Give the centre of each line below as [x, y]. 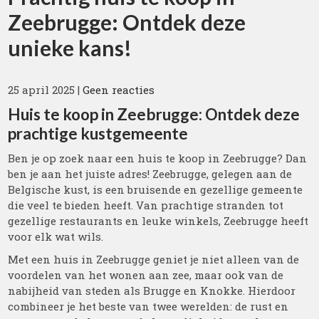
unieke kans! [70, 48]
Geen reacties [119, 90]
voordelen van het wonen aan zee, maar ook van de [146, 275]
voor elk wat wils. [56, 236]
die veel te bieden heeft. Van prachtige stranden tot [146, 205]
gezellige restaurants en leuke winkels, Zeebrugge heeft [158, 221]
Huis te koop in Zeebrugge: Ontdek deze [154, 114]
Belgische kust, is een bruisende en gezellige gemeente [156, 189]
